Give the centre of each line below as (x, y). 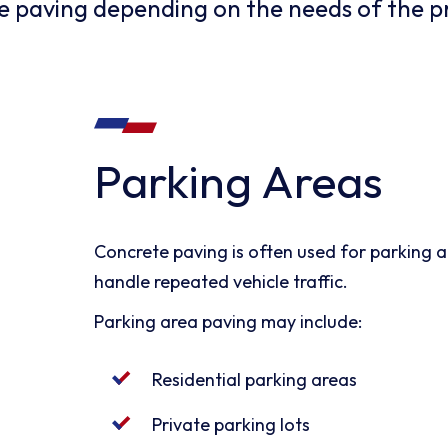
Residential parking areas (255, 379)
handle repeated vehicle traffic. (221, 281)
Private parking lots (231, 424)
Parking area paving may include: (228, 321)
